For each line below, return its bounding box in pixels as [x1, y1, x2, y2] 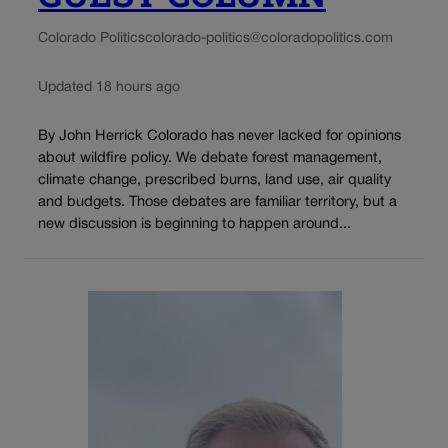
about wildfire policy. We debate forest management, [38, 152, 382, 166]
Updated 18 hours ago [38, 80, 180, 94]
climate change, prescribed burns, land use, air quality [38, 174, 391, 188]
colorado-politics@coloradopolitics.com [145, 31, 393, 45]
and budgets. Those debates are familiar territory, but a [38, 196, 397, 210]
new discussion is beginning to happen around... [38, 218, 351, 232]
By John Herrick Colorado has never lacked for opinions [38, 130, 401, 144]
